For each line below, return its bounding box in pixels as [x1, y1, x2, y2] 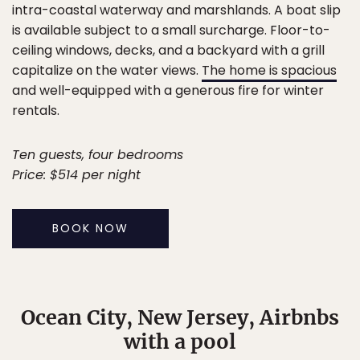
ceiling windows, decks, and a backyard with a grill [12, 41, 325, 60]
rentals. [12, 101, 59, 121]
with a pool [124, 329, 236, 355]
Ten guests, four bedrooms [12, 145, 183, 165]
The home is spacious [202, 61, 337, 80]
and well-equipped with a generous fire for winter [12, 81, 324, 100]
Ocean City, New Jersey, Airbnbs [21, 305, 339, 331]
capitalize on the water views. [12, 61, 202, 80]
